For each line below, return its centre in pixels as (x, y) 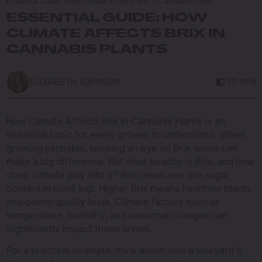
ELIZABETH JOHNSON (75, 82)
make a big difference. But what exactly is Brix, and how (130, 161)
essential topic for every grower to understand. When (126, 134)
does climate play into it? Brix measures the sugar (118, 175)
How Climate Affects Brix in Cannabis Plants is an (116, 121)
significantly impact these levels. (79, 228)
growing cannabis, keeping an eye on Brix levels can (122, 148)
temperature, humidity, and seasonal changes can (117, 215)
